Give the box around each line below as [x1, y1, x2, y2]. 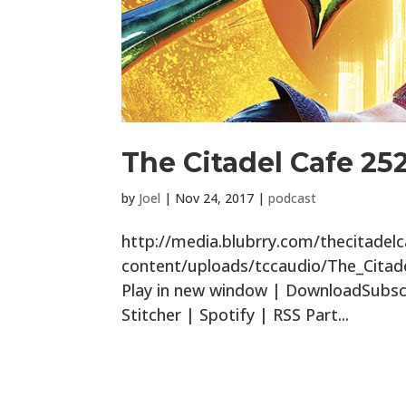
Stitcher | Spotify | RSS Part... [121, 304, 350, 326]
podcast [268, 189, 317, 208]
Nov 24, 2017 [175, 189, 255, 208]
